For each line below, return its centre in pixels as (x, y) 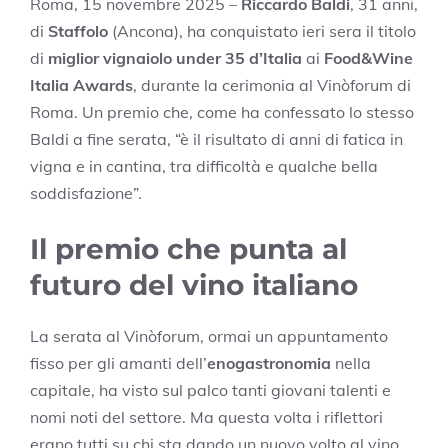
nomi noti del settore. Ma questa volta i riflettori (206, 416)
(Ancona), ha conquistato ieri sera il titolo (262, 30)
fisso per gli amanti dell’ (118, 362)
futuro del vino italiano (194, 284)
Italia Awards (81, 84)
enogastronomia (269, 362)
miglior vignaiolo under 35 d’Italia (175, 57)
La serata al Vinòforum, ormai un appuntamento (209, 335)
